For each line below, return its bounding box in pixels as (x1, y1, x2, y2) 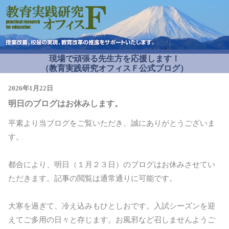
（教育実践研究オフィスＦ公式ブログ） (41, 64, 188, 73)
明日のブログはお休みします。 (8, 99, 123, 108)
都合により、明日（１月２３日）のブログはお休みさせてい (8, 160, 215, 169)
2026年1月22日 (8, 85, 53, 93)
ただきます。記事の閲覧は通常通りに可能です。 (8, 174, 177, 183)
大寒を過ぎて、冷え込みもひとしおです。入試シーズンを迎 (8, 201, 215, 211)
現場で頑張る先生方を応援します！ (49, 54, 180, 63)
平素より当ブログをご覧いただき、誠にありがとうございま (8, 119, 215, 128)
